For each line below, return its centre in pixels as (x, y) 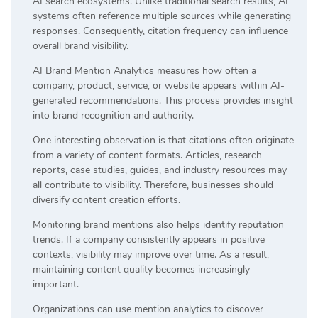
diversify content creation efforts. (106, 199)
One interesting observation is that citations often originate (163, 140)
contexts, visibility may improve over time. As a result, (151, 254)
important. (56, 284)
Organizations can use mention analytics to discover (148, 309)
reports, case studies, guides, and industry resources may (160, 170)
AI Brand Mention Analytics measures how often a (144, 70)
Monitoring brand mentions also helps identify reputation (158, 224)
